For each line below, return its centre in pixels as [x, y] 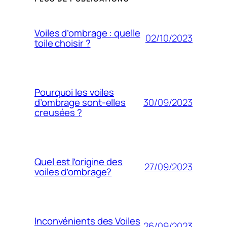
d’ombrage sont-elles [80, 103]
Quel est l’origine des [79, 162]
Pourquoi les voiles [74, 92]
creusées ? [59, 113]
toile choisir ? [63, 43]
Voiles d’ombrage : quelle [87, 33]
